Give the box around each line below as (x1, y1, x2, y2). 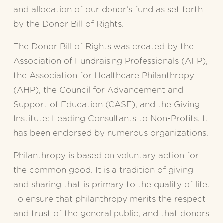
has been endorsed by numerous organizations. (13, 129, 208, 138)
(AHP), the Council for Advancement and (13, 86, 183, 95)
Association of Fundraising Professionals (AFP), (13, 57, 208, 66)
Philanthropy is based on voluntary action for (13, 151, 199, 160)
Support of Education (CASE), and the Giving (13, 100, 200, 109)
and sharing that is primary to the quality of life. (13, 180, 209, 189)
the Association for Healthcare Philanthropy (13, 71, 194, 80)
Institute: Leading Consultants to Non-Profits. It (13, 114, 208, 123)
